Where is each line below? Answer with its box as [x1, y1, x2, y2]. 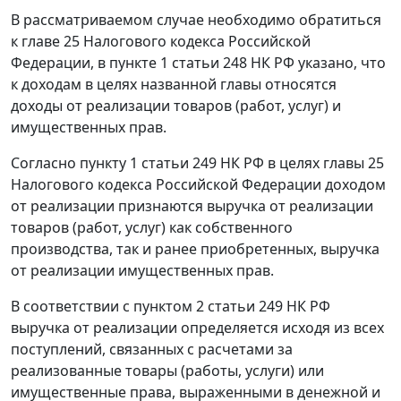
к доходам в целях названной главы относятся [11, 74, 337, 95]
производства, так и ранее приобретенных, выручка [11, 239, 380, 260]
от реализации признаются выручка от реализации [11, 196, 373, 217]
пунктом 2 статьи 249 [133, 296, 283, 317]
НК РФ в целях [217, 153, 323, 174]
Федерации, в [11, 53, 109, 73]
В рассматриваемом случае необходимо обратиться [11, 10, 381, 30]
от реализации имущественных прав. [11, 260, 274, 281]
